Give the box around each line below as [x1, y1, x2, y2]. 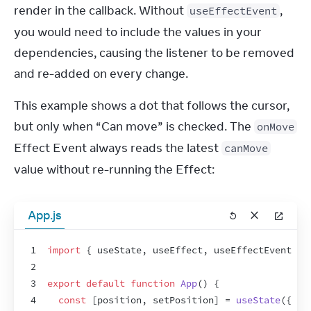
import [47, 244, 81, 256]
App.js [28, 207, 62, 223]
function [131, 277, 175, 289]
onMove [257, 119, 294, 133]
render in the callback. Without [14, 2, 187, 18]
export [47, 277, 81, 289]
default [86, 277, 125, 289]
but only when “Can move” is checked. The [14, 118, 254, 134]
